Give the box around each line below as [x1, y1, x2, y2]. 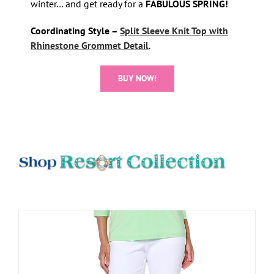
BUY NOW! [117, 73, 157, 84]
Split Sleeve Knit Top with [119, 24, 228, 37]
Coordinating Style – [30, 24, 120, 37]
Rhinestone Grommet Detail [30, 39, 149, 52]
